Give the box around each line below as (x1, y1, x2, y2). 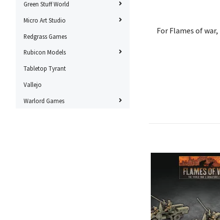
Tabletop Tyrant (24, 64, 66, 73)
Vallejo (24, 80, 42, 88)
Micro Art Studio (24, 16, 66, 24)
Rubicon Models (24, 48, 66, 56)
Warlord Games (24, 96, 64, 105)
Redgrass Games (24, 32, 67, 40)
